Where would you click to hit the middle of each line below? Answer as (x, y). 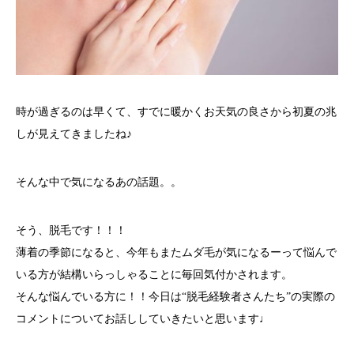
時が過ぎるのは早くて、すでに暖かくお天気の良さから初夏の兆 (176, 111)
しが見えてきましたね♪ (74, 134)
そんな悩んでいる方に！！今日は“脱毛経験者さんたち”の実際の (175, 296)
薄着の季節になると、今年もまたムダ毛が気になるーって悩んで (176, 252)
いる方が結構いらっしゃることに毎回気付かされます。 (154, 274)
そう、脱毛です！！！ (71, 230)
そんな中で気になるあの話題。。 (99, 182)
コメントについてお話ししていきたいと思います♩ (143, 318)
